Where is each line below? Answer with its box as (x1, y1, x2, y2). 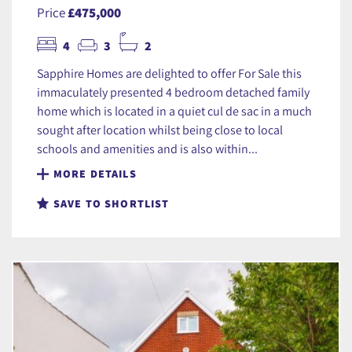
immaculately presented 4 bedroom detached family (37, 83, 310, 100)
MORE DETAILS (53, 166, 137, 181)
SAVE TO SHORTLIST (53, 196, 170, 211)
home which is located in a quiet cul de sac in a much (37, 102, 312, 119)
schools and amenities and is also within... (37, 140, 258, 156)
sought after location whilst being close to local (37, 121, 283, 137)
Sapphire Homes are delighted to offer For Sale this (37, 64, 302, 81)
